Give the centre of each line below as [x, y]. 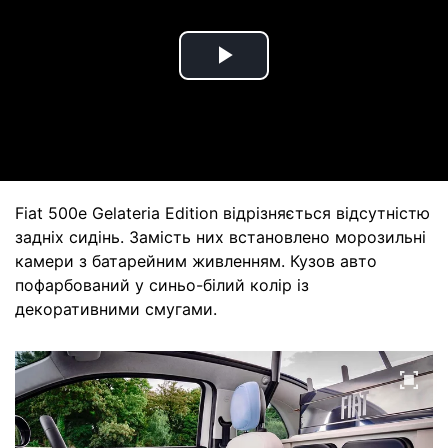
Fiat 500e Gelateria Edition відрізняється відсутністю [222, 213]
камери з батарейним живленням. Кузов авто [196, 261]
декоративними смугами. [116, 309]
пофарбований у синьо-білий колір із [162, 285]
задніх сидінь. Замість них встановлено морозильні [220, 237]
